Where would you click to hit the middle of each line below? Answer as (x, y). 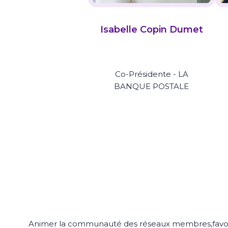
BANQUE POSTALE (152, 87)
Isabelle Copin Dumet (151, 30)
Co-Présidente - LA (151, 74)
